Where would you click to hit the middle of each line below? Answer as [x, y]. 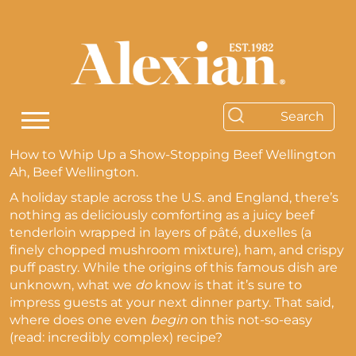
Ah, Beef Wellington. [75, 172]
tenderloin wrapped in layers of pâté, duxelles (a [161, 232]
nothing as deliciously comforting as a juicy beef [162, 215]
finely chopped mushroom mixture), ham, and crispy [177, 250]
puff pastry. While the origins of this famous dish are [174, 267]
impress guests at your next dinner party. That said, [172, 302]
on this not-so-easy [250, 320]
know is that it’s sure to [227, 285]
